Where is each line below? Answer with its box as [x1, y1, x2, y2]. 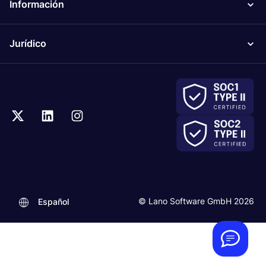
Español [38, 197, 69, 207]
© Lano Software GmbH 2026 [138, 196, 254, 207]
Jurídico [9, 37, 46, 50]
